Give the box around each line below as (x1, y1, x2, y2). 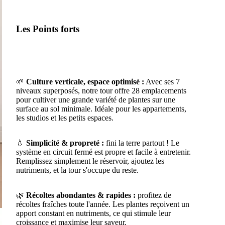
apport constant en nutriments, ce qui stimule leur (16, 208, 171, 217)
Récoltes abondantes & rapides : (26, 190, 136, 199)
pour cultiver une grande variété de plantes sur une (16, 95, 175, 104)
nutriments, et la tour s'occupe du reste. (16, 165, 139, 174)
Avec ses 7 (144, 77, 180, 86)
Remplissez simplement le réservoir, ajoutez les (16, 156, 164, 165)
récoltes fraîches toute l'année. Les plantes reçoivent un (16, 199, 189, 208)
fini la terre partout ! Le (105, 138, 179, 147)
